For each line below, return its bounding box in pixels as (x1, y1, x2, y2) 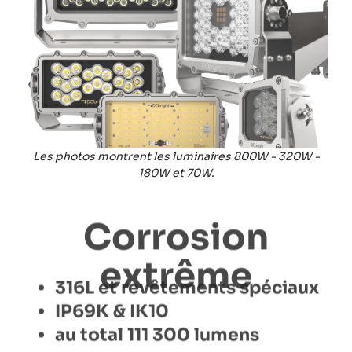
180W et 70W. (137, 166, 214, 181)
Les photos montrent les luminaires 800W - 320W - (32, 149, 320, 164)
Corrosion (83, 200, 269, 246)
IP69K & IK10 (55, 314, 169, 336)
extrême (100, 239, 252, 284)
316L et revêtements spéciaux (55, 291, 319, 313)
